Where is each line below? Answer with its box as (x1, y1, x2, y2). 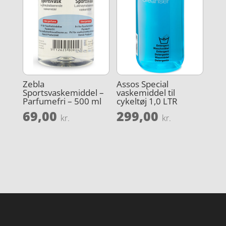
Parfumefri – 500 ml (22, 95, 101, 107)
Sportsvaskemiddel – (22, 86, 104, 98)
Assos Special (117, 78, 169, 90)
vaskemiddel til (117, 86, 176, 98)
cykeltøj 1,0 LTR (117, 95, 178, 107)
